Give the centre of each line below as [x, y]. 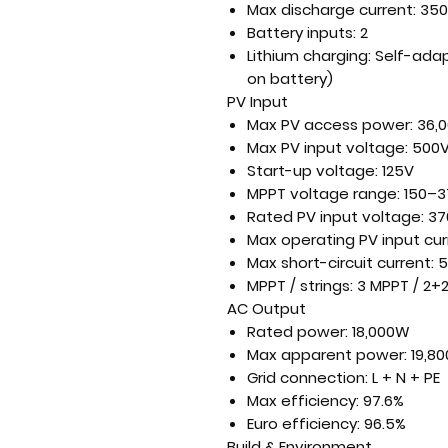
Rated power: [297, 331]
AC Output [266, 308]
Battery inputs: [301, 32]
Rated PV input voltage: [335, 216]
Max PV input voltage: [327, 147]
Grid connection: [307, 377]
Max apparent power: [327, 354]
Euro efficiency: [303, 423]
